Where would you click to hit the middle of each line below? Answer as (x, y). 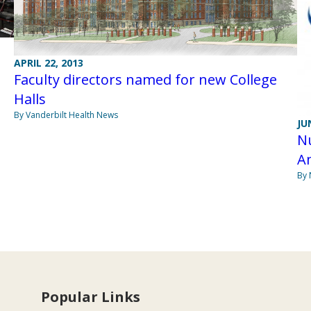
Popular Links (91, 297)
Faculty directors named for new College (145, 80)
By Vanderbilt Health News (66, 115)
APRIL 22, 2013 (48, 63)
